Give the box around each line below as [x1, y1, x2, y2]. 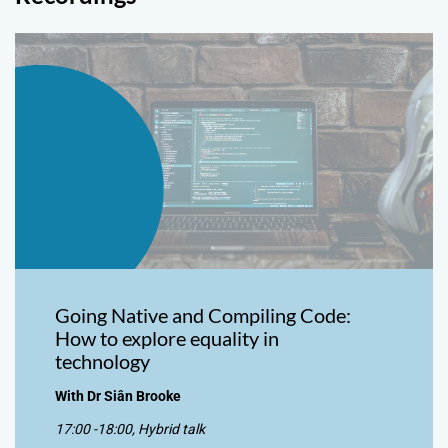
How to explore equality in [55, 326, 279, 350]
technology [55, 349, 150, 373]
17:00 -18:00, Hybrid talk [55, 420, 205, 437]
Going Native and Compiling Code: [55, 303, 351, 327]
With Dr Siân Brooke [55, 387, 181, 404]
